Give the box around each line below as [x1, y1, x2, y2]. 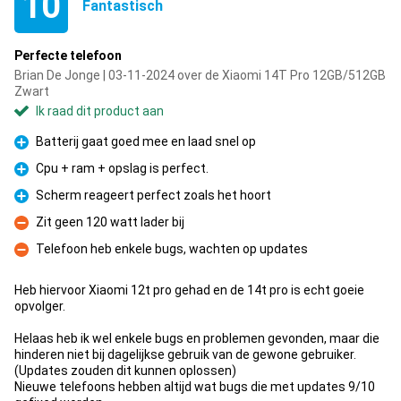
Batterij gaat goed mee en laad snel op [36, 134, 256, 149]
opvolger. [14, 299, 65, 313]
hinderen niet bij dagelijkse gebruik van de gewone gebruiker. [14, 347, 356, 362]
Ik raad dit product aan [36, 104, 164, 118]
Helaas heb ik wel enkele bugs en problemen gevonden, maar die [14, 331, 380, 346]
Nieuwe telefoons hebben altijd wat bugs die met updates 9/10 [14, 380, 375, 394]
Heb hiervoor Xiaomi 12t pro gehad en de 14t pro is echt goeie [14, 283, 364, 297]
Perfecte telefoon [14, 48, 122, 63]
